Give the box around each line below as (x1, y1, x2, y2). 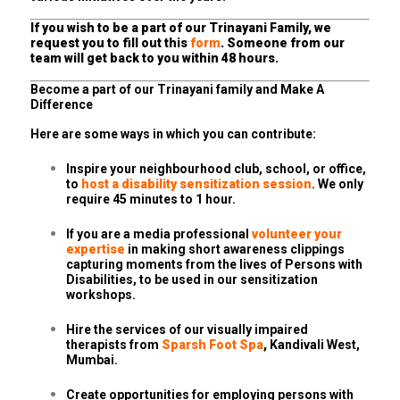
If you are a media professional (66, 227, 252, 242)
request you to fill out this (30, 36, 190, 51)
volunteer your (252, 227, 342, 242)
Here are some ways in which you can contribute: (30, 127, 316, 142)
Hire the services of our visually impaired (66, 322, 308, 337)
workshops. (66, 287, 136, 303)
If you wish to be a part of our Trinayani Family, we (30, 21, 331, 36)
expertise (66, 242, 128, 257)
